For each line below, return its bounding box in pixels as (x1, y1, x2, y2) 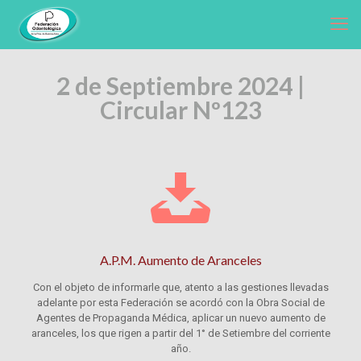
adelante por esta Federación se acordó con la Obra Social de (36, 297, 325, 309)
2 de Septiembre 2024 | (56, 71, 305, 100)
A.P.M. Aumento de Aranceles (99, 252, 262, 268)
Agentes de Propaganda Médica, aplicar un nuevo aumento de (35, 312, 326, 324)
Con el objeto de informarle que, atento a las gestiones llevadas (32, 281, 329, 293)
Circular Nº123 (99, 95, 262, 124)
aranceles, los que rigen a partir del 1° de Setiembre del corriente (31, 327, 330, 339)
